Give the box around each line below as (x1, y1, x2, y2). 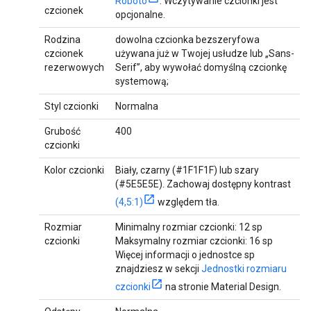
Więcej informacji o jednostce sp (115, 249, 255, 261)
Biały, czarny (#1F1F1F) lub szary (115, 165, 259, 176)
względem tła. (155, 196, 219, 208)
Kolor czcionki (44, 165, 104, 176)
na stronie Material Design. (163, 281, 281, 293)
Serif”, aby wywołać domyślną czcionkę (115, 62, 287, 74)
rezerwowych (44, 62, 104, 74)
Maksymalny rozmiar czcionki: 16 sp (115, 235, 273, 247)
